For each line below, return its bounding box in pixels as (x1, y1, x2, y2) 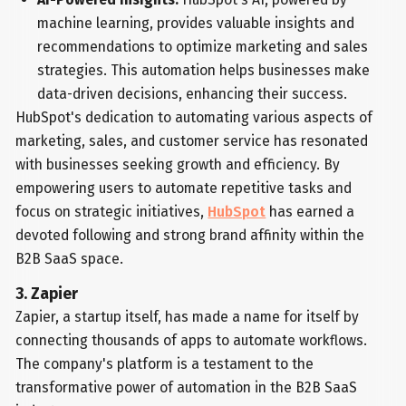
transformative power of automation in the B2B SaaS (15, 379, 358, 397)
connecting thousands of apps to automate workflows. (15, 332, 368, 350)
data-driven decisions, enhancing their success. (36, 85, 347, 103)
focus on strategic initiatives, (15, 203, 208, 221)
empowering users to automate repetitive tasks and (15, 179, 353, 198)
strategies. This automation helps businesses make (36, 62, 370, 80)
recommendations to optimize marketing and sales (36, 38, 368, 56)
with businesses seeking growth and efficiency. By (15, 156, 341, 174)
